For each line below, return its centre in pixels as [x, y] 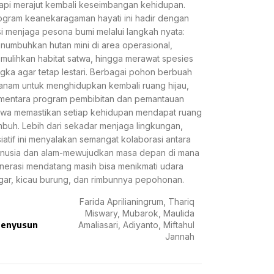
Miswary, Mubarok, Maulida [139, 213]
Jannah [180, 236]
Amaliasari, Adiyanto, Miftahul [136, 225]
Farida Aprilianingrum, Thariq [137, 202]
